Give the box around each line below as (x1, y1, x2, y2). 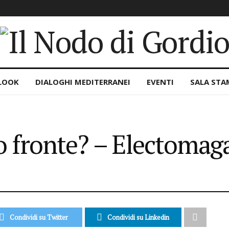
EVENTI (147, 77, 174, 87)
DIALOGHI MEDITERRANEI (35, 77, 130, 87)
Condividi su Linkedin (107, 213, 170, 222)
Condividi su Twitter (10, 213, 68, 222)
